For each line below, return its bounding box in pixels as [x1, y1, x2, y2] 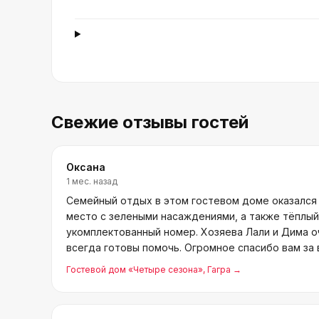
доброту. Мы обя [66, 257, 152, 269]
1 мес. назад [66, 176, 117, 187]
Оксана [66, 161, 105, 173]
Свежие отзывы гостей [51, 112, 249, 132]
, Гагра [203, 264, 231, 275]
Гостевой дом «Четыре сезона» [66, 264, 203, 275]
